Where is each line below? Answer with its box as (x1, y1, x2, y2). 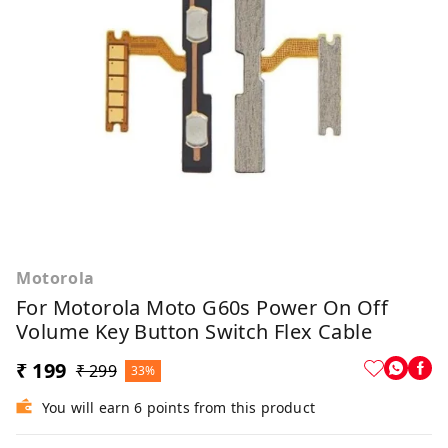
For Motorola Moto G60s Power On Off (16, 294, 388, 322)
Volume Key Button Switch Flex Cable (16, 318, 372, 346)
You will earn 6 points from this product (42, 398, 315, 418)
